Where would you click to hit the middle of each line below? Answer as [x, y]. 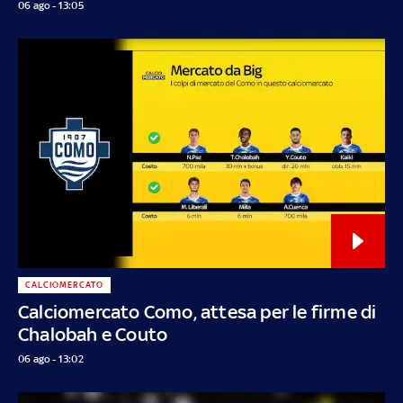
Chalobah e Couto [93, 334]
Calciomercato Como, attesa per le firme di [197, 311]
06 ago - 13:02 [51, 358]
